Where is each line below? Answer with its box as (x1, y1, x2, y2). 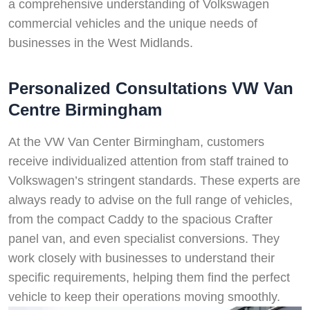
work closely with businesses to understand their (8, 250, 275, 265)
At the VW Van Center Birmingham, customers (8, 134, 264, 149)
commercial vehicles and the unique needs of (8, 16, 257, 30)
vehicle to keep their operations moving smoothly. (8, 289, 280, 304)
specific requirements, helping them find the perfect (8, 270, 290, 284)
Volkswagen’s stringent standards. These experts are (8, 173, 300, 188)
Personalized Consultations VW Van (8, 78, 293, 98)
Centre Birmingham (8, 100, 162, 119)
